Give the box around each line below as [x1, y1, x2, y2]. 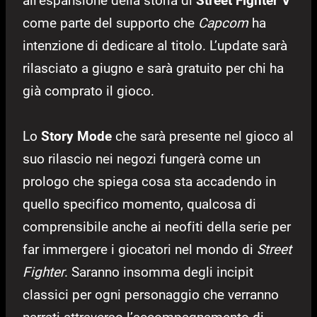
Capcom [198, 14, 248, 31]
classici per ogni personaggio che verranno [23, 286, 279, 303]
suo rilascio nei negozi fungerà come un [23, 150, 260, 167]
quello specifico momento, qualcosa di [23, 195, 256, 212]
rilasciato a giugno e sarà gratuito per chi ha [23, 59, 284, 76]
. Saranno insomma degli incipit [64, 263, 253, 280]
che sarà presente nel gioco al [112, 127, 294, 144]
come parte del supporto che [23, 14, 198, 31]
